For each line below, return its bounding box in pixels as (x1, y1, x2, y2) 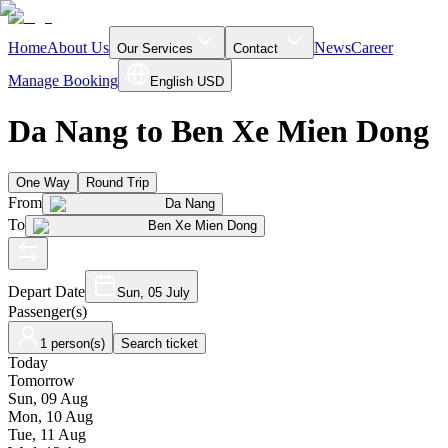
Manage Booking (8, 72, 118, 89)
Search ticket (121, 335, 198, 351)
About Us (47, 39, 109, 56)
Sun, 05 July (117, 284, 190, 300)
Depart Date (8, 282, 85, 300)
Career (351, 39, 393, 56)
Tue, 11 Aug (8, 425, 86, 443)
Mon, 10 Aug (8, 407, 93, 425)
